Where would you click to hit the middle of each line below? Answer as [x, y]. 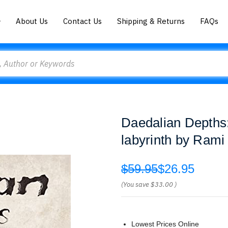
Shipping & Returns [151, 21]
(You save [135, 184]
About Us [32, 21]
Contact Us [83, 21]
